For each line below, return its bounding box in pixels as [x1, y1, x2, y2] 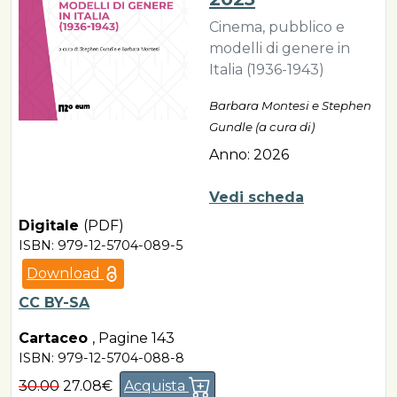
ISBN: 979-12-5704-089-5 [19, 237, 183, 253]
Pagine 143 [98, 329, 175, 346]
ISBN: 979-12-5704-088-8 [19, 349, 184, 366]
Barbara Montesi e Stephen [209, 97, 371, 113]
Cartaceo [19, 329, 92, 346]
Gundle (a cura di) [209, 119, 315, 134]
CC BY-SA [19, 293, 90, 311]
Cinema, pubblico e [209, 18, 345, 35]
